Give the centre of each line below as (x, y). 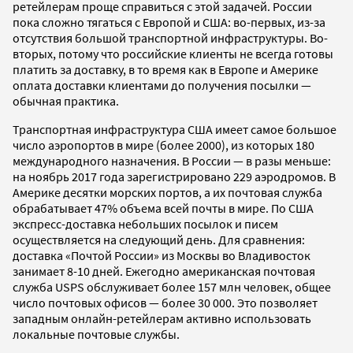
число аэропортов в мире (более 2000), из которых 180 (163, 145)
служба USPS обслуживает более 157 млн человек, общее (172, 287)
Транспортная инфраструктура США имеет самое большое (175, 130)
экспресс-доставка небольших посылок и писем (145, 224)
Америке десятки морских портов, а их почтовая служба (167, 193)
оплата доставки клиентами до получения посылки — (162, 85)
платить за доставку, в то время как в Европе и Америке (165, 70)
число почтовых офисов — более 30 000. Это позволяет (165, 303)
